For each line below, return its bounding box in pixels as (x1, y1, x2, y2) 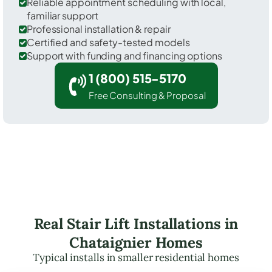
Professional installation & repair (27, 22, 171, 35)
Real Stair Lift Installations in (33, 214, 239, 233)
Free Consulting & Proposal (88, 89, 206, 101)
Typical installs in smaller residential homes (33, 250, 239, 264)
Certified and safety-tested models (27, 35, 190, 49)
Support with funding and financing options (27, 49, 222, 62)
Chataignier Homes (69, 233, 203, 252)
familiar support (27, 8, 98, 22)
